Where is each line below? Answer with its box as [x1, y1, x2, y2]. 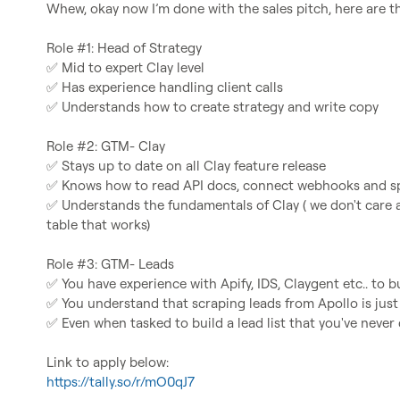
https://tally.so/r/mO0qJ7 [46, 373, 195, 390]
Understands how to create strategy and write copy [58, 98, 379, 115]
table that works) [46, 216, 150, 233]
